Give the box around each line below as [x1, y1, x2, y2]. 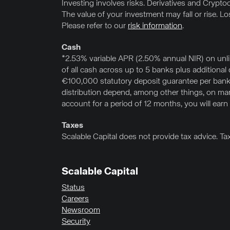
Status [62, 184, 85, 192]
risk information [128, 22, 182, 30]
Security [62, 218, 90, 226]
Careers [62, 195, 89, 203]
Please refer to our [62, 22, 128, 30]
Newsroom [62, 206, 100, 215]
